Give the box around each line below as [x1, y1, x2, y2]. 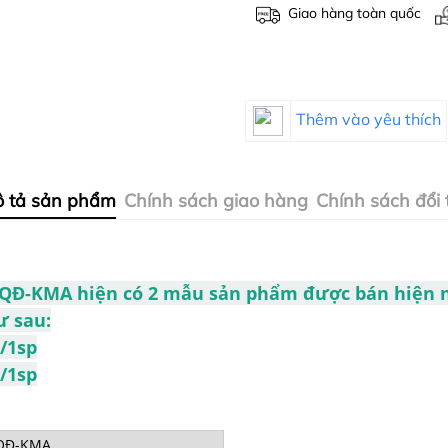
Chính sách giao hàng [124, 189, 308, 213]
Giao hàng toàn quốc [288, 4, 421, 23]
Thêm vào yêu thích [296, 109, 441, 130]
